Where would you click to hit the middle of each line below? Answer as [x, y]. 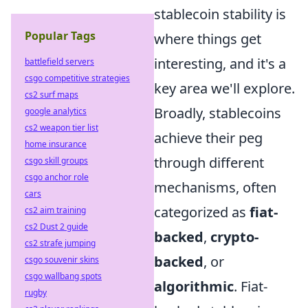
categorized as [202, 212]
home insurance [56, 144]
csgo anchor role [57, 177]
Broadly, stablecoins [218, 113]
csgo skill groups [56, 161]
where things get [208, 38]
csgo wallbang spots [63, 276]
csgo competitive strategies [77, 78]
